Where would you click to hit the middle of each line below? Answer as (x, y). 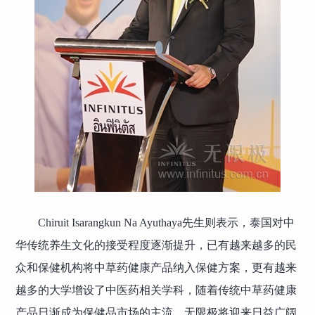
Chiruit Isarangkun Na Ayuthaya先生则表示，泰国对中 (167, 222)
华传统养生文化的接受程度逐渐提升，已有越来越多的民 (156, 245)
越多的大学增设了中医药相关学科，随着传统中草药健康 (156, 290)
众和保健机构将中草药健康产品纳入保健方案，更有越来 (156, 267)
